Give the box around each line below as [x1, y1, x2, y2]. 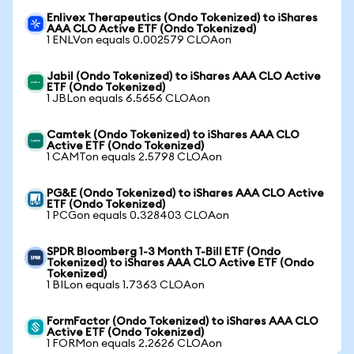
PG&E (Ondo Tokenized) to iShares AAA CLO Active [47, 188, 324, 199]
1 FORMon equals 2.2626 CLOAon [47, 338, 222, 349]
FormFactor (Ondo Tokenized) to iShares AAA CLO [47, 316, 318, 327]
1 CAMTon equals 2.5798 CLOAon [47, 152, 222, 163]
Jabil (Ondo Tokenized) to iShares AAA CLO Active [47, 71, 321, 82]
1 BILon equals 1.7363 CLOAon [47, 280, 205, 291]
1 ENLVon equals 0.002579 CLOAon [47, 35, 232, 46]
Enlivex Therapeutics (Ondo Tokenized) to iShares [47, 13, 318, 24]
